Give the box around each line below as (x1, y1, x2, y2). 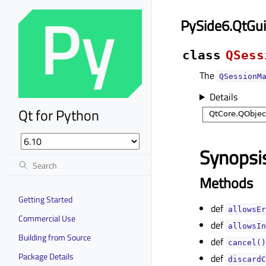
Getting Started (18, 192, 72, 205)
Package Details (18, 249, 74, 262)
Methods (199, 172, 253, 194)
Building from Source (18, 230, 91, 243)
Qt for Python (18, 104, 99, 126)
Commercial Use (18, 211, 75, 224)
